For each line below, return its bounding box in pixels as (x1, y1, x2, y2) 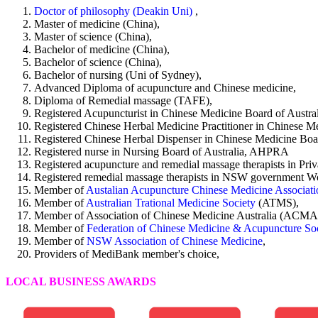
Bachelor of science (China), (34, 55, 162, 68)
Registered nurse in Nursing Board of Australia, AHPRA (34, 145, 289, 158)
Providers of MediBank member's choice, (34, 247, 219, 260)
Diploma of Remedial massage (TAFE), (34, 94, 212, 106)
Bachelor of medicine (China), (34, 43, 170, 55)
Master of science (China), (34, 30, 152, 43)
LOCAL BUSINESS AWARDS (6, 275, 156, 288)
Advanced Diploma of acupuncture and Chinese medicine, (34, 81, 296, 94)
